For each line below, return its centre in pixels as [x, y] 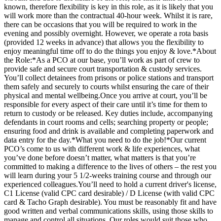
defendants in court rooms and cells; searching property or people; [106, 122]
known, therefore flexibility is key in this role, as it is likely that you [109, 7]
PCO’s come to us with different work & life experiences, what [102, 149]
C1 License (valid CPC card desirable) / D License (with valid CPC [109, 193]
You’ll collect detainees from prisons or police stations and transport [109, 78]
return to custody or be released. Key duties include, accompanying [108, 113]
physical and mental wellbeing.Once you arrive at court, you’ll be [106, 96]
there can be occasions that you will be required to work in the [100, 25]
